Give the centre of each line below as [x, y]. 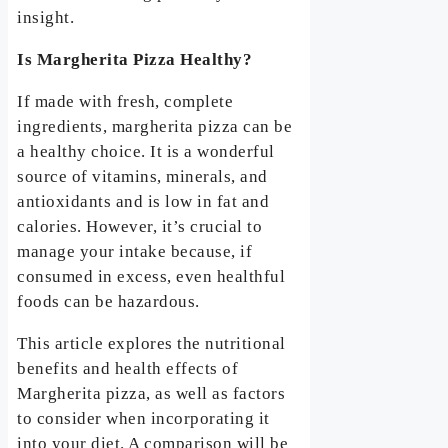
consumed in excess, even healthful [151, 277]
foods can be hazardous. [108, 302]
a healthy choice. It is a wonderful [146, 152]
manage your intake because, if [135, 252]
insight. [46, 18]
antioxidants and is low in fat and [143, 202]
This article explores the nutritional [151, 344]
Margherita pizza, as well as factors [151, 394]
